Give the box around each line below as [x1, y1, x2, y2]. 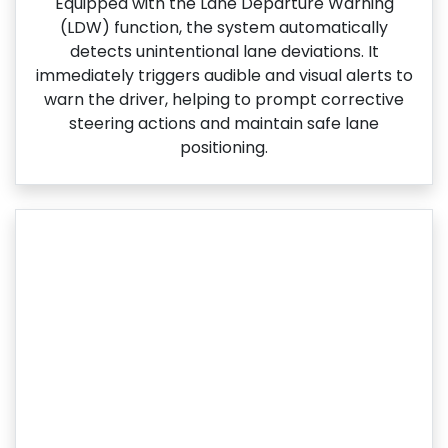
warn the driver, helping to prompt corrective [44, 87, 404, 111]
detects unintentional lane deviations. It [69, 39, 379, 63]
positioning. [180, 135, 268, 159]
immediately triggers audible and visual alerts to [35, 63, 413, 87]
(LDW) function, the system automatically [60, 15, 388, 39]
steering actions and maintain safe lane [69, 111, 379, 135]
